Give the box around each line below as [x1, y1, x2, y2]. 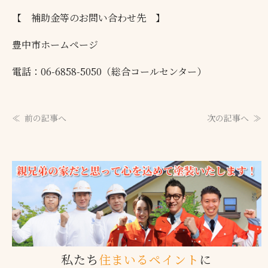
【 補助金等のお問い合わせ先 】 [12, 10, 166, 25]
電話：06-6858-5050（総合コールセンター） [12, 64, 207, 78]
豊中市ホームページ [12, 37, 99, 51]
